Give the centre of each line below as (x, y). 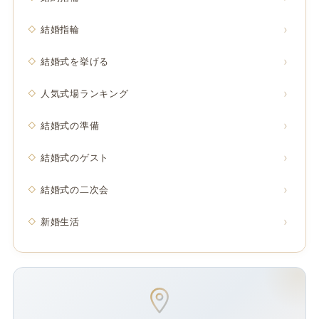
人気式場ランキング (84, 93)
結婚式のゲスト (75, 157)
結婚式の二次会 (75, 189)
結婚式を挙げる (75, 61)
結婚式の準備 (70, 125)
